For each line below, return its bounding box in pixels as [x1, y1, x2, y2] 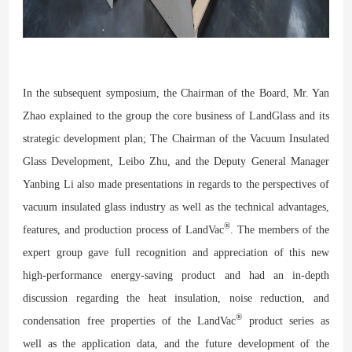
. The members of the [230, 223, 329, 236]
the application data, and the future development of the [56, 337, 329, 350]
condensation [23, 314, 87, 327]
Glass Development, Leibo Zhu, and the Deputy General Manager [23, 155, 329, 167]
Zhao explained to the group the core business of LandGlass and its [23, 109, 329, 122]
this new [283, 246, 329, 258]
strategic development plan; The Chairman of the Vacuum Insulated [23, 132, 329, 145]
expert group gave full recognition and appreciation [23, 246, 274, 258]
